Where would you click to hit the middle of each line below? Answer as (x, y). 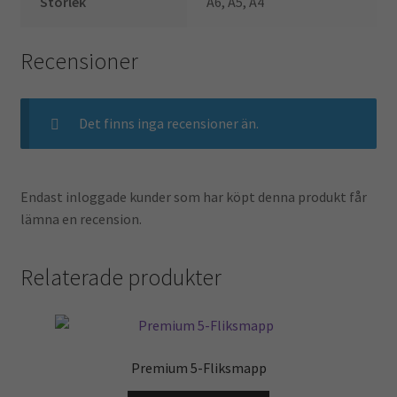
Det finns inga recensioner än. (168, 123)
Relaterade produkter (121, 278)
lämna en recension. (81, 218)
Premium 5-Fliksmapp (198, 368)
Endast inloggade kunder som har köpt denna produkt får (193, 196)
